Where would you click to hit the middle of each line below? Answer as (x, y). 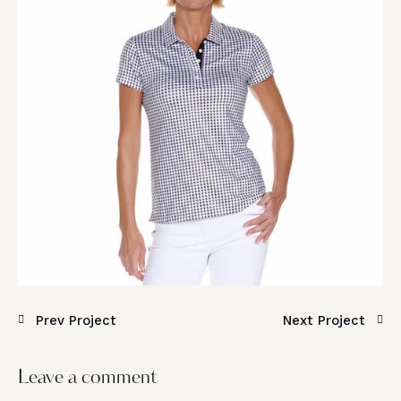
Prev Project (76, 320)
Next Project (324, 320)
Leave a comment (88, 378)
